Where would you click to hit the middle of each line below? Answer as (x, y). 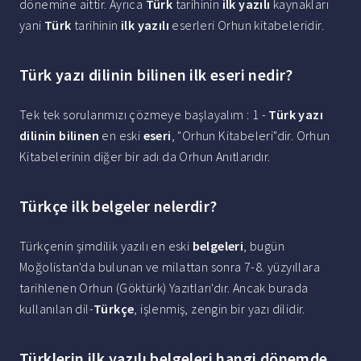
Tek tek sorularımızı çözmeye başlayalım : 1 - (144, 115)
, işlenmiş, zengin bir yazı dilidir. (220, 309)
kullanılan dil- (57, 309)
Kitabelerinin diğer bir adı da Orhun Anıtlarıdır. (145, 157)
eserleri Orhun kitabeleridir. (247, 25)
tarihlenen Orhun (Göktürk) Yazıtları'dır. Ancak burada (164, 288)
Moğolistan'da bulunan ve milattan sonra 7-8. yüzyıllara (170, 267)
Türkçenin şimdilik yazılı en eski (106, 246)
